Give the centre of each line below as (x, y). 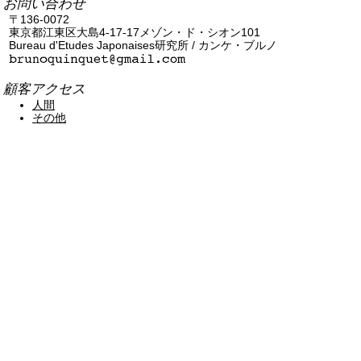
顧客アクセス (45, 89)
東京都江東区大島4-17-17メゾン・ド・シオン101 (135, 33)
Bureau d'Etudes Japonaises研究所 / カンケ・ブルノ (143, 46)
